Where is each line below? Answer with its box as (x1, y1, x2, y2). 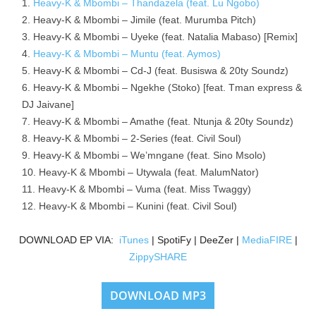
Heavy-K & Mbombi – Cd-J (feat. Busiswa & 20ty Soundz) (33, 65, 288, 76)
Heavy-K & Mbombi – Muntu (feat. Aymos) (33, 48, 221, 59)
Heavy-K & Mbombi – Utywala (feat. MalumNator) (39, 166, 259, 178)
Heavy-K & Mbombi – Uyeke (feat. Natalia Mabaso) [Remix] (33, 31, 298, 42)
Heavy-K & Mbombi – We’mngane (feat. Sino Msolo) (33, 150, 266, 161)
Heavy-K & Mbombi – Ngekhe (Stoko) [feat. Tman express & (33, 82, 302, 93)
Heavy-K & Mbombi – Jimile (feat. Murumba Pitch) (33, 14, 256, 25)
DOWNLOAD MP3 (110, 288, 206, 303)
